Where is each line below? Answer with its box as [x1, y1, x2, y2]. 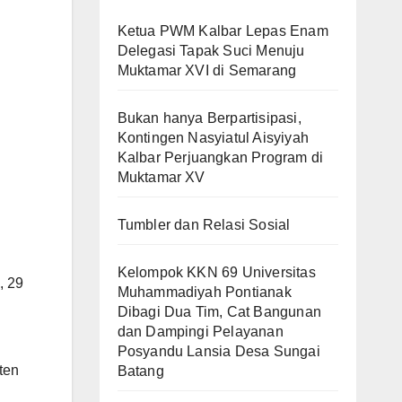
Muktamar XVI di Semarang [117, 62, 297, 78]
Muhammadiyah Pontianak [117, 284, 292, 300]
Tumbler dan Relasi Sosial [117, 216, 291, 232]
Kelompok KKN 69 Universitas [117, 264, 316, 280]
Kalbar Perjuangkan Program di [117, 149, 324, 165]
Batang [117, 363, 164, 379]
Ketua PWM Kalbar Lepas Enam [117, 22, 328, 39]
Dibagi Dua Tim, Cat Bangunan [117, 303, 322, 319]
